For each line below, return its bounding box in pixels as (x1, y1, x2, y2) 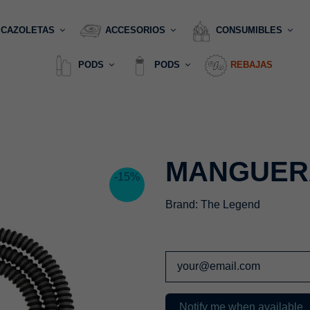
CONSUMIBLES (215, 25, 285, 36)
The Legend (201, 198, 260, 210)
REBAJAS (230, 60, 273, 71)
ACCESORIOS (104, 25, 168, 36)
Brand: (165, 198, 198, 210)
